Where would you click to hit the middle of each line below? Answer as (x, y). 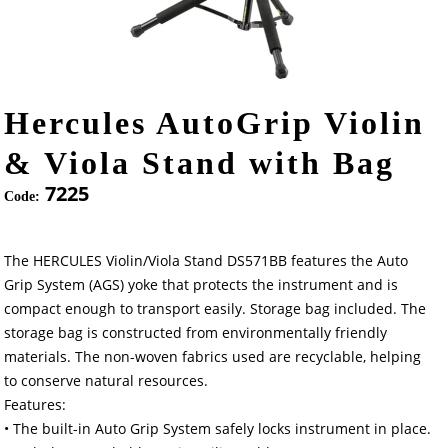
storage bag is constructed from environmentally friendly (196, 332)
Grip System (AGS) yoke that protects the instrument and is (201, 284)
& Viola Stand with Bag (200, 162)
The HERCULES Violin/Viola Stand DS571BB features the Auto (206, 260)
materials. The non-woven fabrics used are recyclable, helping (213, 356)
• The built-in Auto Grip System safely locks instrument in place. (218, 428)
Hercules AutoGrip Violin (215, 122)
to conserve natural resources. (106, 380)
